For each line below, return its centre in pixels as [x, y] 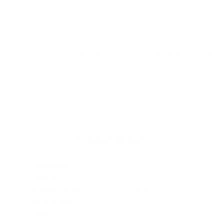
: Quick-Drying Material [123, 189]
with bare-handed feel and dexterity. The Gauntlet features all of [110, 53]
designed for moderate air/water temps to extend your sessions [110, 42]
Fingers [44, 177]
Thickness [50, 165]
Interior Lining [56, 189]
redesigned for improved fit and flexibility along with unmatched [109, 20]
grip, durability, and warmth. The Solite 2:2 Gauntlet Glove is [104, 31]
